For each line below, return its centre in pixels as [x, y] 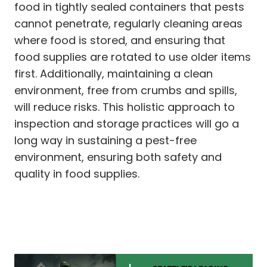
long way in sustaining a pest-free [105, 140]
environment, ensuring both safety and [118, 157]
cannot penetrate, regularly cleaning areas [128, 23]
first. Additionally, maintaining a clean [114, 73]
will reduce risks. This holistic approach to [125, 107]
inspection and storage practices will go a [127, 123]
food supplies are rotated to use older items [133, 57]
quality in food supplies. [77, 173]
